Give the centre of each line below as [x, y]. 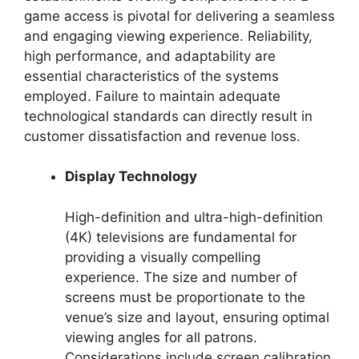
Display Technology [131, 177]
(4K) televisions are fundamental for [181, 237]
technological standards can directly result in [168, 116]
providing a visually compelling [163, 257]
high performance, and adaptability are [150, 56]
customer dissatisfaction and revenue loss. [162, 136]
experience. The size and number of [181, 277]
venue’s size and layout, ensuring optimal [197, 317]
